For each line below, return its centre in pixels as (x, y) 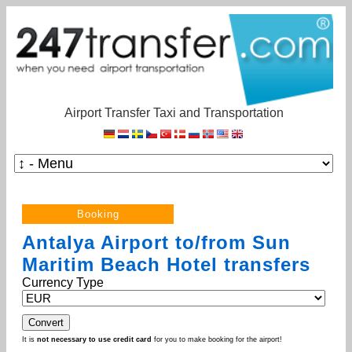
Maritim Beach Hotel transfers (166, 264)
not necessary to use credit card (94, 339)
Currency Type (64, 282)
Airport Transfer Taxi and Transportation (174, 112)
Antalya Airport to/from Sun (156, 242)
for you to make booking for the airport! (217, 339)
